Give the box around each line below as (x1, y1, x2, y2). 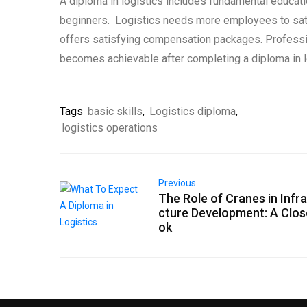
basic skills (88, 105, 143, 119)
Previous (158, 177, 197, 189)
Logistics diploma (149, 105, 236, 119)
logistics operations (62, 121, 158, 135)
